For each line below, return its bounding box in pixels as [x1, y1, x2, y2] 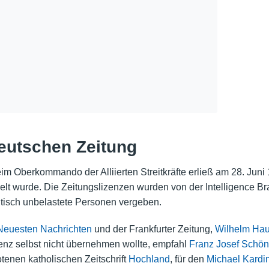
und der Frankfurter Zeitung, [91, 224, 215, 235]
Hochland [128, 254, 170, 265]
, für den [169, 254, 207, 265]
